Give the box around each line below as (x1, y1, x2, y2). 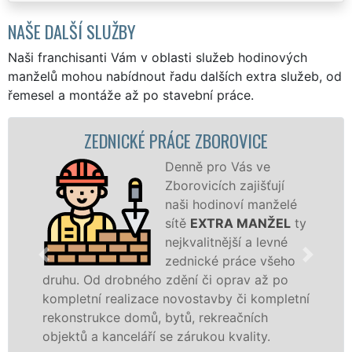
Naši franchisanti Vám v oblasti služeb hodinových (8, 49, 307, 65)
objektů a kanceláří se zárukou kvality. (41, 328, 269, 344)
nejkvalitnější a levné (163, 233, 287, 250)
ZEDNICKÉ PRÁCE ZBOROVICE (83, 126, 268, 153)
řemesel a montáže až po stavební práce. (8, 86, 254, 103)
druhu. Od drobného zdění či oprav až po (41, 271, 288, 288)
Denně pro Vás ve (163, 158, 269, 174)
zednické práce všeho (163, 252, 295, 269)
